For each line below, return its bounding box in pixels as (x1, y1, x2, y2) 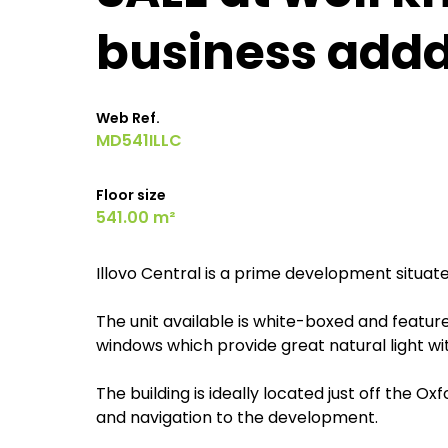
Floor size (96, 185, 166, 205)
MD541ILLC (96, 129, 182, 152)
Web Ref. (96, 108, 160, 128)
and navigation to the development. (96, 406, 378, 429)
